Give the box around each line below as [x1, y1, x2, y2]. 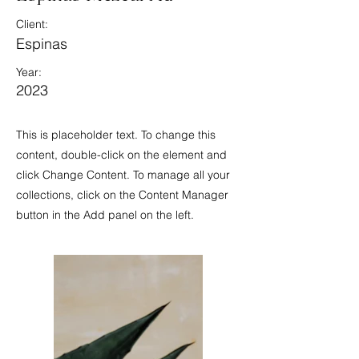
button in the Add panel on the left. [16, 208, 194, 222]
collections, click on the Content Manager [16, 188, 228, 202]
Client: [16, 17, 48, 31]
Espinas [16, 34, 67, 53]
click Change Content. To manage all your [16, 167, 230, 182]
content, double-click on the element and [16, 147, 227, 162]
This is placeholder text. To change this [16, 127, 216, 142]
